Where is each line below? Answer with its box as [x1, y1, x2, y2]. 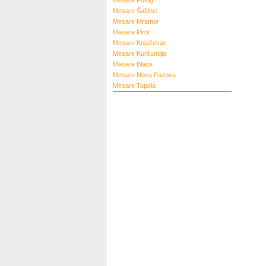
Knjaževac [137, 39, 167, 46]
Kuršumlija [137, 50, 166, 57]
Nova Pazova [137, 71, 176, 78]
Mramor [137, 18, 159, 25]
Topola [137, 82, 156, 89]
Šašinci [137, 7, 157, 14]
